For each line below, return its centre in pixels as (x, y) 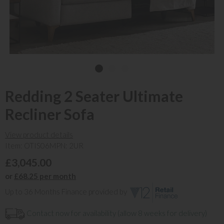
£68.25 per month (45, 176)
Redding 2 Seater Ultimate (94, 96)
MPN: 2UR (66, 145)
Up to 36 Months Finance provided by (67, 191)
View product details (39, 134)
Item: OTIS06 (27, 145)
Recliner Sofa (50, 114)
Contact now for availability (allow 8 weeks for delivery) (116, 213)
